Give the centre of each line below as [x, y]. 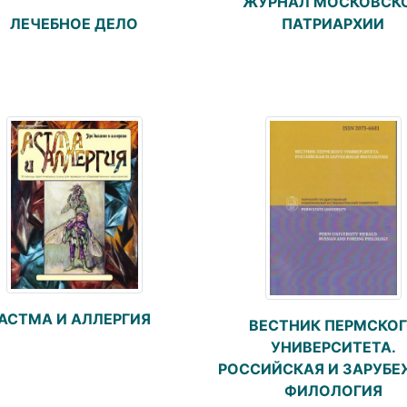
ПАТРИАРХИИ [333, 24]
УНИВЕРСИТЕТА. [333, 347]
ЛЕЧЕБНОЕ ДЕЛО [74, 24]
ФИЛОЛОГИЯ [333, 391]
